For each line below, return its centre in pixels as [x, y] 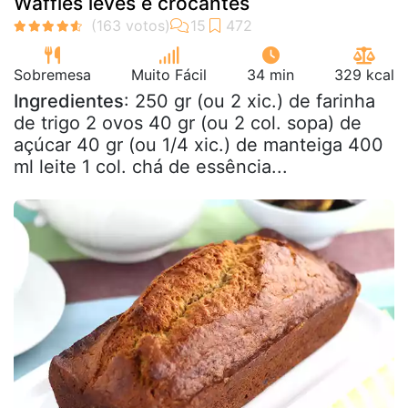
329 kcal [364, 74]
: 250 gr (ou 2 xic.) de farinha [250, 101]
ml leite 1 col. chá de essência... [151, 166]
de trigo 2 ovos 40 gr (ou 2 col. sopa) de [188, 122]
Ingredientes [69, 101]
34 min [270, 74]
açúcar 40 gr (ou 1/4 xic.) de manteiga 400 [199, 144]
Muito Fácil [169, 74]
